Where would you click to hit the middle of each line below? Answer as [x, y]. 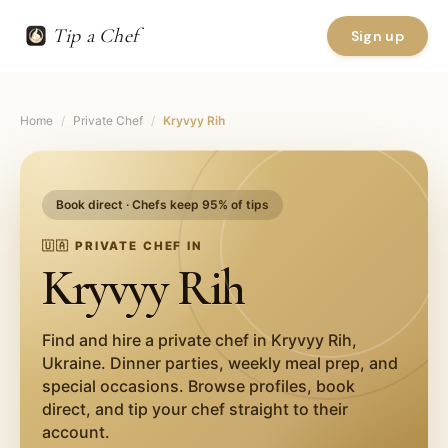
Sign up [377, 36]
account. [76, 432]
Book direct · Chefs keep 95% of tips [163, 204]
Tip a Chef [95, 36]
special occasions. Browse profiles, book [199, 386]
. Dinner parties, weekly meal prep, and [250, 363]
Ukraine [72, 363]
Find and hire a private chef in [157, 340]
